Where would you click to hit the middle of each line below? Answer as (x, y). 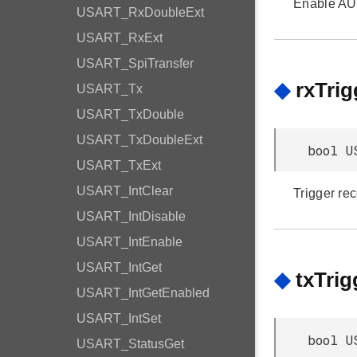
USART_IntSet (119, 318)
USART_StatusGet (130, 344)
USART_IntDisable (131, 216)
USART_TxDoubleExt (139, 140)
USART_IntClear (125, 191)
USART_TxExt (119, 165)
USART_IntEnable (129, 242)
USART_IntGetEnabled (143, 293)
